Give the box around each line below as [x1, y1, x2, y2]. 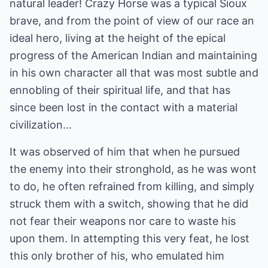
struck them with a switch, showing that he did [10, 197, 248, 210]
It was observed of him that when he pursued [10, 145, 240, 158]
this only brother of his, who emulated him [10, 249, 224, 262]
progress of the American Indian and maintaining [10, 49, 257, 62]
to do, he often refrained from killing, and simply [10, 180, 254, 193]
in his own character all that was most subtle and [10, 66, 258, 79]
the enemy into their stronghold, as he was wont [10, 163, 257, 175]
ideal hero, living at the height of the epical [10, 32, 226, 44]
